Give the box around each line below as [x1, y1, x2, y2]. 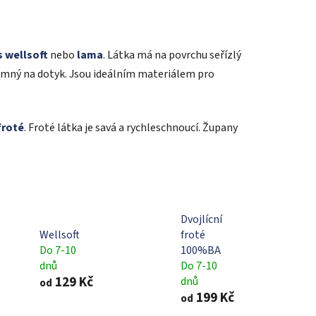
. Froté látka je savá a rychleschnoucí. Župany [24, 119, 238, 135]
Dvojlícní [180, 211, 222, 227]
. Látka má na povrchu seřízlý [103, 47, 241, 63]
